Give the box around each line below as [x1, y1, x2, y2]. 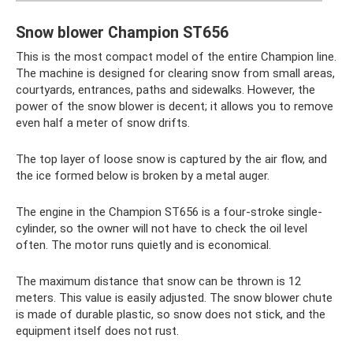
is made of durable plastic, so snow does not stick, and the [16, 307, 325, 321]
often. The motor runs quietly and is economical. [16, 237, 271, 252]
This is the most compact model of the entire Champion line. [16, 49, 336, 64]
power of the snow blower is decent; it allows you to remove [16, 98, 333, 113]
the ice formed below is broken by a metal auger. [16, 168, 269, 183]
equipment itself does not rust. [16, 323, 179, 338]
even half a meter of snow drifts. [16, 115, 190, 130]
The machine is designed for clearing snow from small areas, [16, 65, 335, 80]
